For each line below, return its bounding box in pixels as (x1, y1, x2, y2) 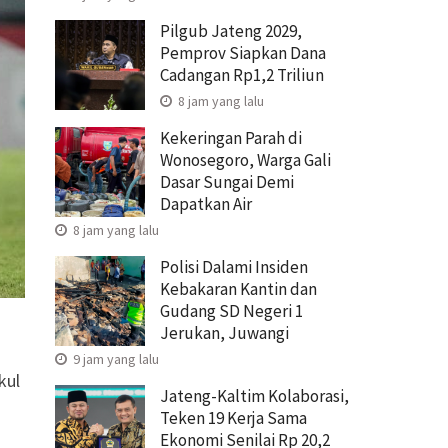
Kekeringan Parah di (160, 126, 302, 149)
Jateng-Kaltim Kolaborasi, (160, 384, 349, 407)
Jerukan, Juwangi (160, 321, 292, 344)
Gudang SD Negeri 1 (160, 299, 303, 322)
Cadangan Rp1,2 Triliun (160, 63, 324, 86)
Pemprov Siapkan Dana (160, 41, 326, 64)
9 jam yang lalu (70, 349, 159, 368)
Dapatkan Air (160, 192, 252, 215)
